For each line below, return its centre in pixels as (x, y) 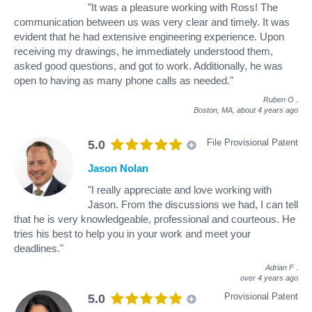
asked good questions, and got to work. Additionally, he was (148, 65)
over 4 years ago (269, 278)
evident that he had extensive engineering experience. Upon (149, 36)
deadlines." (39, 248)
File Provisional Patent (252, 142)
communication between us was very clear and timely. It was (152, 22)
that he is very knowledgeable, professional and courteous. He (155, 219)
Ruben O (279, 99)
